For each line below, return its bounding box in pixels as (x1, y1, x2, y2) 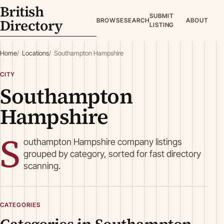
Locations (22, 49, 49, 57)
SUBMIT (149, 12, 173, 19)
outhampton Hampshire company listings (23, 136, 182, 147)
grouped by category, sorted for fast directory (23, 148, 201, 159)
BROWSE (96, 16, 124, 24)
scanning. (23, 160, 61, 171)
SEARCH (123, 16, 149, 24)
